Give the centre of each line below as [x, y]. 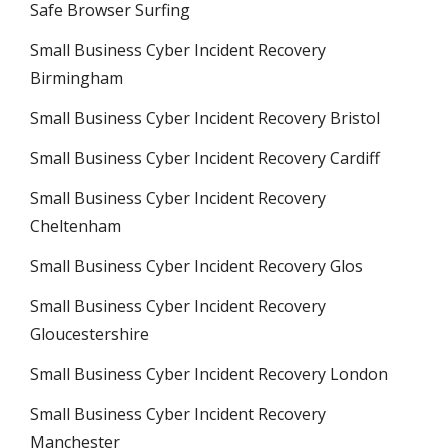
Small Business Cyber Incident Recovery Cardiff [205, 158]
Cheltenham [75, 226]
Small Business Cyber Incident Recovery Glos [196, 266]
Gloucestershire [89, 334]
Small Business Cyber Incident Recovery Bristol [205, 118]
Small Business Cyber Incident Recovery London [209, 374]
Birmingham [76, 78]
